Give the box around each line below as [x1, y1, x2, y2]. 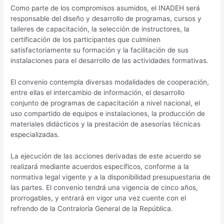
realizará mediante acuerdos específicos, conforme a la [10, 162, 189, 170]
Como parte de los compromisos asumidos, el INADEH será [10, 3, 200, 12]
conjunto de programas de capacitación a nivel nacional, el [10, 98, 200, 107]
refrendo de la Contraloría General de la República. [10, 204, 173, 212]
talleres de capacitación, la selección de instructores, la [10, 24, 190, 33]
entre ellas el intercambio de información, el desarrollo [10, 88, 185, 96]
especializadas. [10, 130, 60, 138]
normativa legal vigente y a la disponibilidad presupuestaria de [10, 172, 211, 181]
